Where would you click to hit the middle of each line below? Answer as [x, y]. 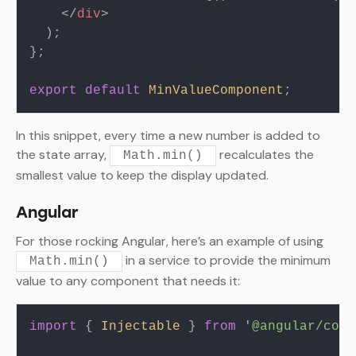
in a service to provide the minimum [226, 261]
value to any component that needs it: [128, 281]
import [53, 327]
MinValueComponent [216, 91]
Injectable [141, 327]
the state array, [63, 155]
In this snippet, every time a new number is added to [168, 136]
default [113, 91]
